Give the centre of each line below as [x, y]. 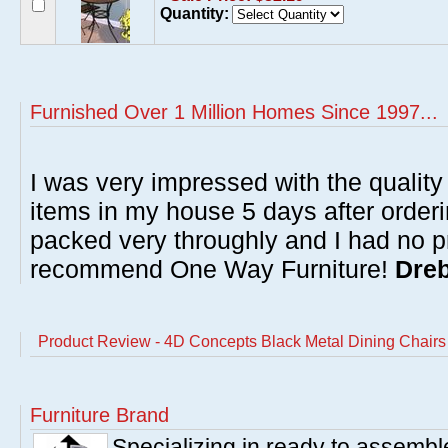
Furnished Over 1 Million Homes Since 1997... [234, 112]
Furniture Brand [99, 415]
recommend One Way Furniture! [212, 269]
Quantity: [194, 13]
